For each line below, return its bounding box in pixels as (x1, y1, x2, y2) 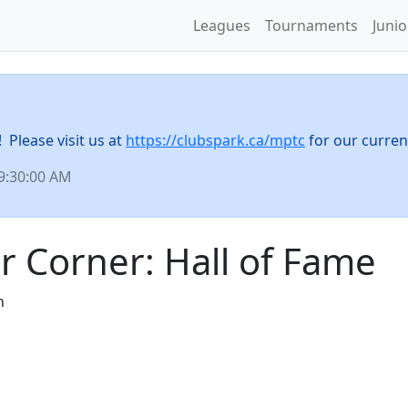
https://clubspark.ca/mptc (126, 130, 305, 150)
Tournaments (265, 15, 358, 36)
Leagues (193, 15, 250, 36)
